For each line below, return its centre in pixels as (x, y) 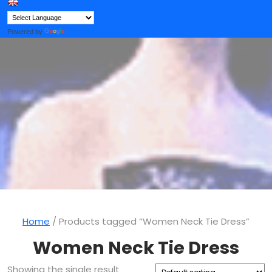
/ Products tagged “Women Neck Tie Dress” (150, 222)
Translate (81, 31)
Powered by (26, 31)
